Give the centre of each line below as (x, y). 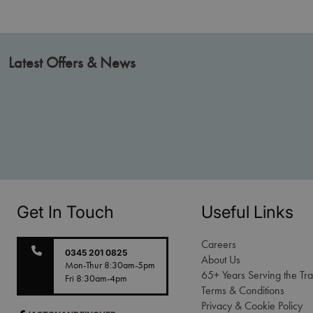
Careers (219, 245)
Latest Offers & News (72, 63)
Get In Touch (65, 212)
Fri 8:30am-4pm (96, 279)
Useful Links (247, 212)
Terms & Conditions (243, 291)
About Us (221, 260)
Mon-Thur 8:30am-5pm (110, 265)
